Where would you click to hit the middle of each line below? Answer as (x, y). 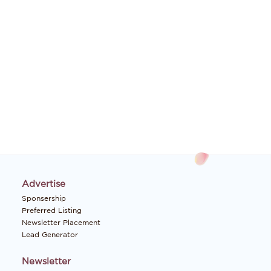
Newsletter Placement (61, 223)
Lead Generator (50, 235)
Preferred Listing (51, 211)
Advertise (43, 184)
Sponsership (44, 198)
